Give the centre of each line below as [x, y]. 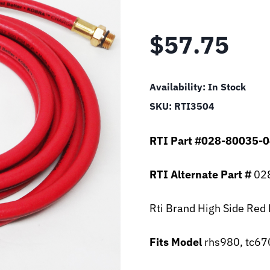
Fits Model [176, 242]
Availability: [179, 87]
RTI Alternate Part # [200, 174]
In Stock [227, 87]
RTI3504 [194, 106]
